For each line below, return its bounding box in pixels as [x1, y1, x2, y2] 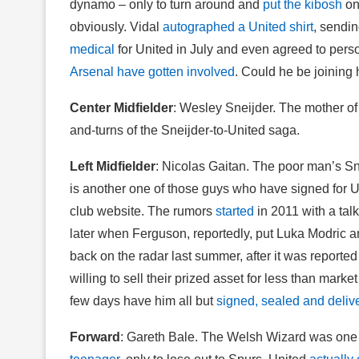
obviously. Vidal [70, 19, 163, 34]
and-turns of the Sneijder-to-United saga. [70, 123, 300, 137]
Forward [70, 329, 120, 344]
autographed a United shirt [163, 19, 313, 34]
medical [70, 42, 115, 56]
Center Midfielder [70, 100, 173, 115]
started [216, 204, 257, 218]
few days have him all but [70, 293, 216, 308]
